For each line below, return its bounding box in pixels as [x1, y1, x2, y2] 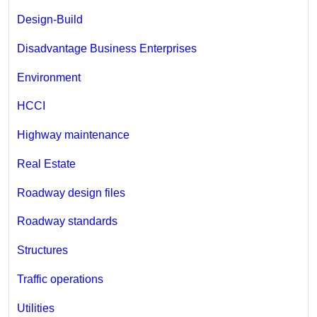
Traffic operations [16, 272, 103, 285]
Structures [16, 244, 68, 257]
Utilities [16, 301, 54, 314]
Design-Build [16, 13, 83, 26]
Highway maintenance [16, 129, 129, 142]
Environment [16, 71, 81, 83]
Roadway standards [16, 215, 117, 228]
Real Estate [16, 157, 76, 170]
